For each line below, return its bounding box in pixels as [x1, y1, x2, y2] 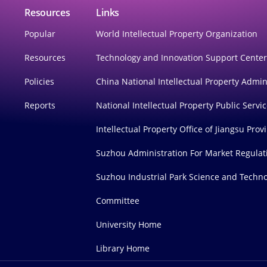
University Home [96, 218, 162, 230]
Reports [24, 99, 56, 111]
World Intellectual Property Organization [96, 27, 258, 39]
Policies [24, 75, 55, 87]
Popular [24, 27, 56, 39]
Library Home [96, 242, 150, 254]
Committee [96, 194, 140, 206]
